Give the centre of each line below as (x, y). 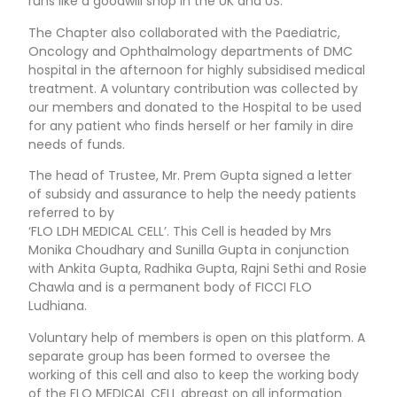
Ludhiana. (58, 306)
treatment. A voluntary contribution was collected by (194, 88)
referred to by (72, 213)
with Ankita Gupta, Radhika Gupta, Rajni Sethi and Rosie (198, 269)
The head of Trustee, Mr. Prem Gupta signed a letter (191, 176)
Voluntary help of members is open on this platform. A (197, 337)
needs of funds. (77, 144)
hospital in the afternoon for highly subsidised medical (197, 70)
